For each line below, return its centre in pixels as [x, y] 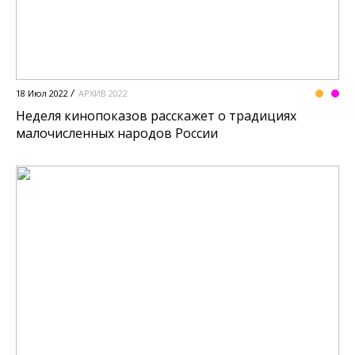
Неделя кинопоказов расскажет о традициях [156, 115]
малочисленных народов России [117, 133]
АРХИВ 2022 [103, 93]
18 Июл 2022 [42, 93]
